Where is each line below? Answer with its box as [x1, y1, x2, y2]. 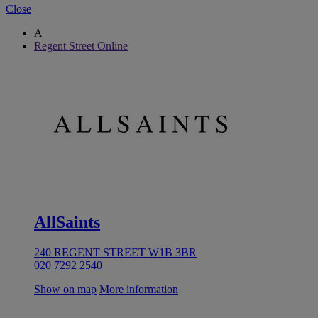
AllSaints [34, 212, 100, 231]
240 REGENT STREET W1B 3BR [34, 246, 197, 258]
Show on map [34, 283, 97, 295]
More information [99, 283, 178, 295]
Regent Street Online [34, 39, 128, 52]
